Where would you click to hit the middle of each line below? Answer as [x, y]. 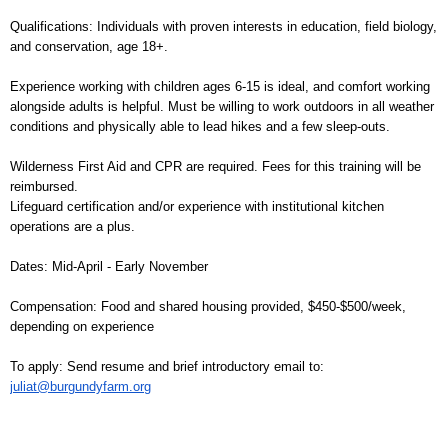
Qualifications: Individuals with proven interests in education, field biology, [223, 27]
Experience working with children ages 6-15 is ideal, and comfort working [220, 87]
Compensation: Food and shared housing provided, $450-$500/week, [208, 307]
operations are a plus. [72, 227]
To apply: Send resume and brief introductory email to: [167, 367]
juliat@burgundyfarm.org [80, 387]
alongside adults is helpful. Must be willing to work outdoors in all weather [222, 107]
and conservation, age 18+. [89, 47]
